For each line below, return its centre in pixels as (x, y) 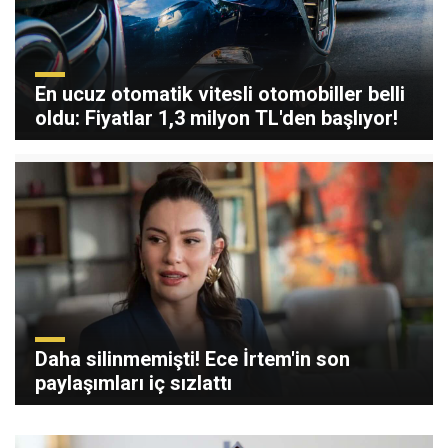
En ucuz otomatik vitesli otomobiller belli (220, 93)
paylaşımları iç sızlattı (133, 382)
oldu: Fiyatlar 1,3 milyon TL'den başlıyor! (216, 117)
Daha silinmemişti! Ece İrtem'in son (192, 358)
